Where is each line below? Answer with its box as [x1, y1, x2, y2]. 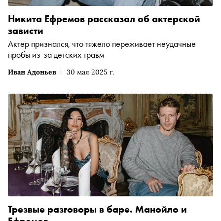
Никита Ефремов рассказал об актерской [8, 12, 200, 25]
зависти [8, 24, 43, 37]
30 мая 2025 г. [67, 67, 114, 76]
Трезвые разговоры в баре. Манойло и [8, 202, 187, 216]
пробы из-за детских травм [8, 48, 104, 60]
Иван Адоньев [8, 67, 56, 76]
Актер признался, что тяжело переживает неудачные [8, 37, 196, 49]
